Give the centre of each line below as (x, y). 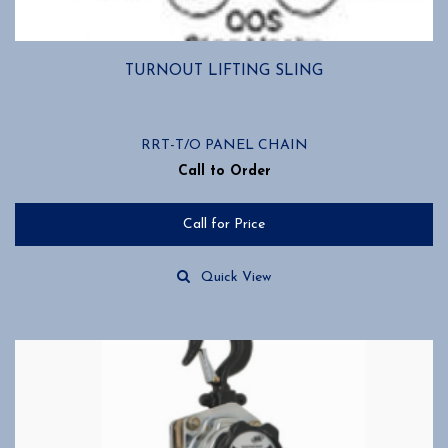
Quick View (236, 278)
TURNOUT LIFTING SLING (224, 71)
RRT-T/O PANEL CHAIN (224, 146)
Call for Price (224, 225)
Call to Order (224, 172)
